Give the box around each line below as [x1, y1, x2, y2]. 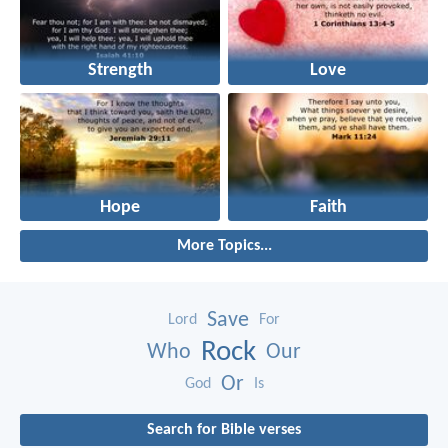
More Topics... [176, 237, 272, 254]
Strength [87, 62, 153, 80]
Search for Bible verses [147, 421, 301, 438]
